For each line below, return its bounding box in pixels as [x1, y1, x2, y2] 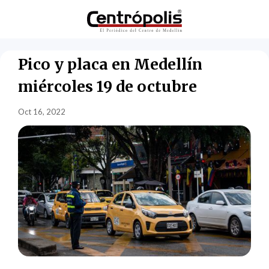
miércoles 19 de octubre [18, 76, 198, 96]
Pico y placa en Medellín [18, 54, 203, 74]
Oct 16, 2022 [18, 106, 66, 116]
